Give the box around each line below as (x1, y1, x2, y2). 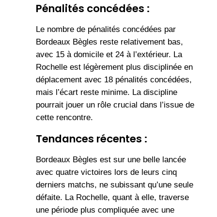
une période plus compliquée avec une (35, 205, 174, 215)
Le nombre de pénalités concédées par (35, 25, 176, 34)
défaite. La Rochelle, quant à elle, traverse (35, 193, 189, 202)
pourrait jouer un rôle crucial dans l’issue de (35, 100, 194, 110)
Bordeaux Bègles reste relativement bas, (35, 37, 183, 47)
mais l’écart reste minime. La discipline (35, 88, 177, 97)
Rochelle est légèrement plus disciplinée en (35, 62, 193, 72)
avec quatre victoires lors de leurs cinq (35, 168, 177, 177)
